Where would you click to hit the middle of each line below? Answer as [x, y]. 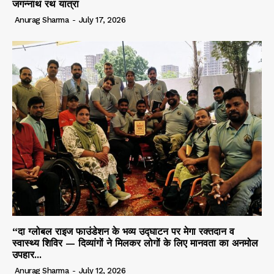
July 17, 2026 [102, 20]
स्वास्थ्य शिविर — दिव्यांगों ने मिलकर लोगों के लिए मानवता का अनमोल [135, 243]
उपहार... [27, 254]
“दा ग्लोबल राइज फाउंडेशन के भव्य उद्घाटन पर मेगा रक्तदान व [123, 231]
